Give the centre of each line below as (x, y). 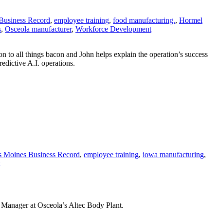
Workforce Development (113, 29)
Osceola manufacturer (38, 29)
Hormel (191, 20)
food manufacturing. (144, 20)
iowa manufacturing (173, 155)
